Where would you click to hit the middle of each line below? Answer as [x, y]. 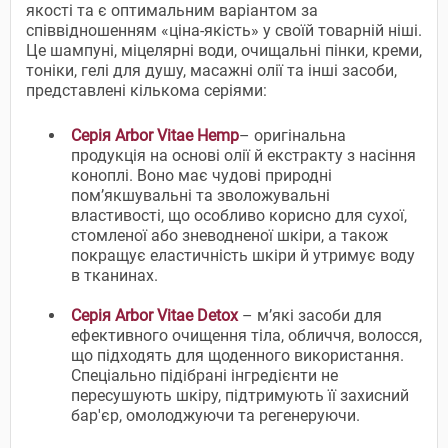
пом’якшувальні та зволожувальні [200, 196]
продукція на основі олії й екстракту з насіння [243, 156]
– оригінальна [292, 136]
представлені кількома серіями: [146, 91]
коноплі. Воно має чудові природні [201, 176]
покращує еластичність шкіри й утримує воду [243, 256]
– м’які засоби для [310, 316]
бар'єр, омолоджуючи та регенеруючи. [215, 416]
